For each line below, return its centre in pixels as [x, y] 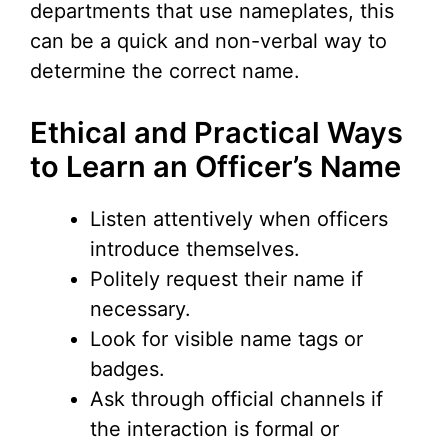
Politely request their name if [226, 279]
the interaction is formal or [214, 429]
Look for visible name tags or [226, 339]
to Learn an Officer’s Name [215, 167]
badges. [127, 369]
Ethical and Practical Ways [216, 133]
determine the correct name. [165, 71]
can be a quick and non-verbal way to [208, 41]
